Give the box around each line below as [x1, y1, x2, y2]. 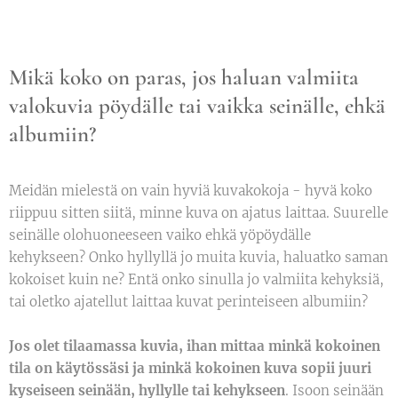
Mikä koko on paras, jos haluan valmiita [9, 64, 359, 91]
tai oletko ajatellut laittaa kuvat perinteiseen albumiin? [9, 293, 371, 310]
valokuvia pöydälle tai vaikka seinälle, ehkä [9, 92, 386, 119]
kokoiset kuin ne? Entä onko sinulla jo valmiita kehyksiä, [9, 271, 384, 288]
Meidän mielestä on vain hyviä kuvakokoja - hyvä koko [9, 182, 372, 199]
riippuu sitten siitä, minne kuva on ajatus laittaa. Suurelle [9, 204, 388, 221]
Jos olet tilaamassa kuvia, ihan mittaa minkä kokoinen [9, 338, 380, 354]
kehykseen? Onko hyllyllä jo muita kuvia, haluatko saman [9, 249, 388, 266]
